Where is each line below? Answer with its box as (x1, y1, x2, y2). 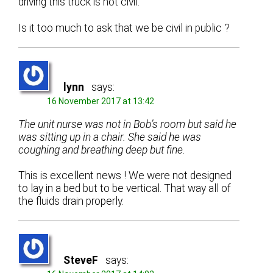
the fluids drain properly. (18, 195, 124, 208)
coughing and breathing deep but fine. (18, 144, 186, 157)
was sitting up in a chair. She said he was (18, 131, 202, 144)
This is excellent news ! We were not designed (18, 169, 232, 182)
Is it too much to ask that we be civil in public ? (18, 21, 230, 34)
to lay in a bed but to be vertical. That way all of (18, 182, 232, 195)
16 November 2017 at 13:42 (47, 96, 155, 106)
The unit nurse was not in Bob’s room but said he (18, 118, 237, 131)
